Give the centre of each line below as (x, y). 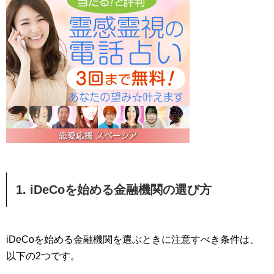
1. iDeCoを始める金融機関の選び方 (114, 190)
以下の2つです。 (43, 256)
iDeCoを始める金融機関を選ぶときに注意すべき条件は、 (133, 240)
